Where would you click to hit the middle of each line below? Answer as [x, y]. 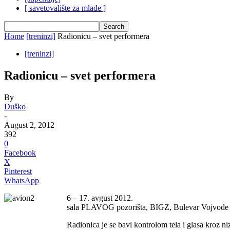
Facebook [20, 152]
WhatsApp [22, 180]
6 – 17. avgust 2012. [100, 198]
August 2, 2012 [29, 125]
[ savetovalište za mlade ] [65, 8]
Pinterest [18, 171]
